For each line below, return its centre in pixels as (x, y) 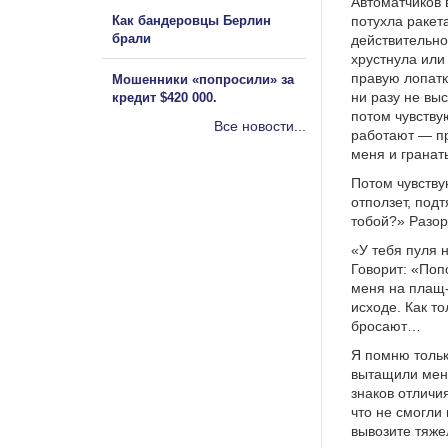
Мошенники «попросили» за (203, 79)
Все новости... (260, 125)
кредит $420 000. (164, 97)
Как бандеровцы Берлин (191, 20)
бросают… (386, 325)
